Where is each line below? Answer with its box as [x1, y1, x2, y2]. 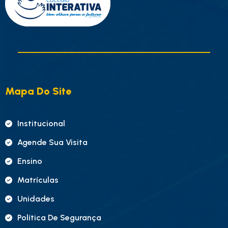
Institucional [17, 119, 65, 128]
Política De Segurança [17, 213, 101, 222]
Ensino [17, 156, 42, 166]
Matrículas [17, 175, 59, 185]
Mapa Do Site [5, 85, 71, 97]
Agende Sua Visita [17, 137, 88, 147]
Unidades [17, 194, 54, 204]
